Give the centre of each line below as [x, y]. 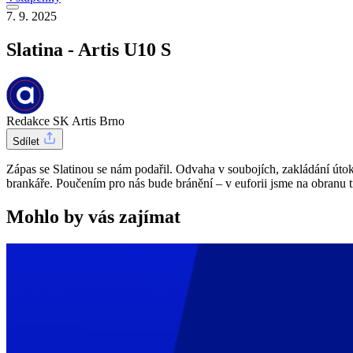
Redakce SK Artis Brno [65, 121]
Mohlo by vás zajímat [93, 216]
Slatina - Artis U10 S [89, 49]
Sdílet [28, 141]
